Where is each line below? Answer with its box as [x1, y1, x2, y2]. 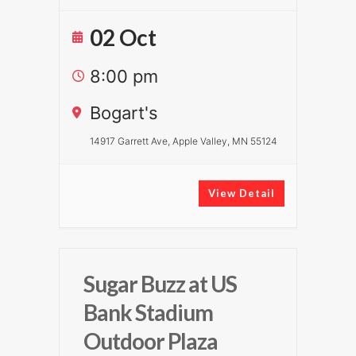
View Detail [208, 187, 275, 199]
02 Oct [90, 24, 157, 51]
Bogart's [90, 103, 158, 123]
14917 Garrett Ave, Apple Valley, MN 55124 [90, 135, 277, 147]
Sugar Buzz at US [83, 270, 237, 297]
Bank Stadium [83, 299, 213, 326]
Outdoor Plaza [83, 327, 218, 354]
